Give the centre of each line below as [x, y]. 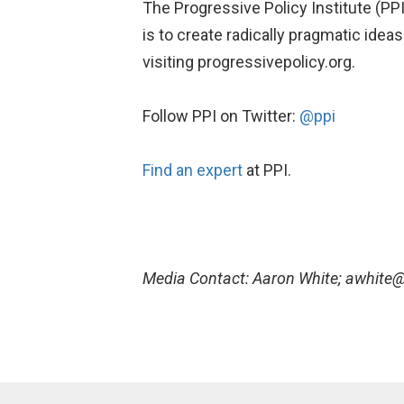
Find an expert [192, 170]
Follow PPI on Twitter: [220, 116]
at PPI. [266, 170]
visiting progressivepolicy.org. [248, 62]
